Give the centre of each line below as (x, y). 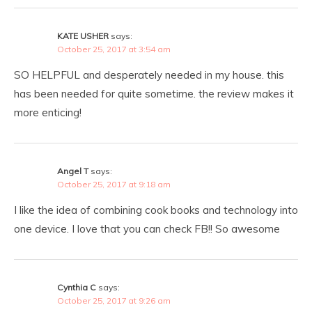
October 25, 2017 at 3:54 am (114, 49)
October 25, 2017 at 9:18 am (114, 184)
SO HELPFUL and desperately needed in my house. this (149, 75)
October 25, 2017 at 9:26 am (114, 300)
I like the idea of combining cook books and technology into (156, 210)
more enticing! (48, 112)
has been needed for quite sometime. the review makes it (154, 93)
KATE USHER (83, 36)
